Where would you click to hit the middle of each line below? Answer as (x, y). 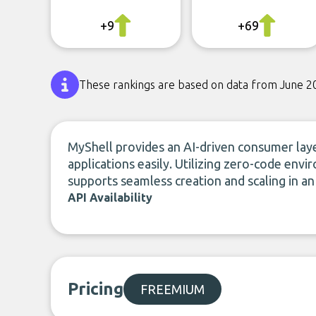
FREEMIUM (172, 289)
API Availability (110, 197)
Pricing (96, 289)
